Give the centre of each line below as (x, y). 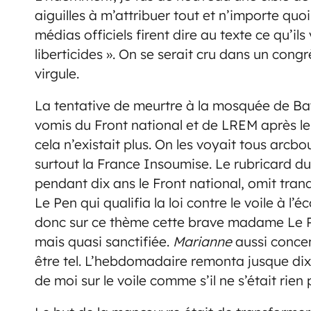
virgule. (57, 74)
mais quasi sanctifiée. (104, 242)
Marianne (202, 242)
